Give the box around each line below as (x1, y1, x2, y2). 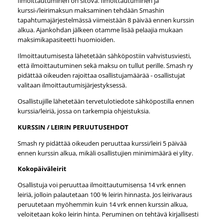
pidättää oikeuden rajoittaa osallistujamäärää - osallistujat (17, 71, 185, 80)
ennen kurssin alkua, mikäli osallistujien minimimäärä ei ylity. (17, 148, 193, 157)
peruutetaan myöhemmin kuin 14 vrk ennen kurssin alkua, (17, 200, 188, 209)
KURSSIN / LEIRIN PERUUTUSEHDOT (17, 122, 129, 131)
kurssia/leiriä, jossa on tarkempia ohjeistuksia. (17, 106, 150, 115)
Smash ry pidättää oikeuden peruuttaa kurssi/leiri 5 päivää (17, 138, 187, 148)
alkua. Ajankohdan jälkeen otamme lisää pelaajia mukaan (17, 25, 183, 35)
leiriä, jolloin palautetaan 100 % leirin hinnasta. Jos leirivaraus (17, 190, 192, 199)
